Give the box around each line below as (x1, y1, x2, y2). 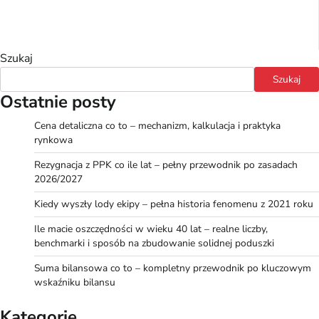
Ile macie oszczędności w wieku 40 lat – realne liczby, (34, 221, 268, 236)
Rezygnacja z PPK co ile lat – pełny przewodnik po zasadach (34, 157, 298, 172)
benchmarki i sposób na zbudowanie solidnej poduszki (34, 236, 274, 250)
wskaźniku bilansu (34, 275, 115, 289)
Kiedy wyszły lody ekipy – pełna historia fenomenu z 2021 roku (34, 197, 313, 211)
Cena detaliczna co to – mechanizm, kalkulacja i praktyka (34, 118, 281, 132)
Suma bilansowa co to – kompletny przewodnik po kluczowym (34, 261, 311, 275)
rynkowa (34, 132, 73, 147)
